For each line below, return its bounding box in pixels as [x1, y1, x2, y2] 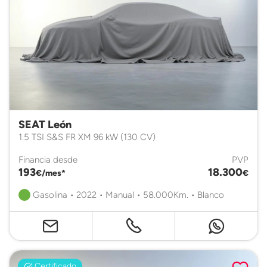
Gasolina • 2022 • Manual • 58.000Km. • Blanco [30, 188, 224, 200]
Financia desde [18, 153, 77, 165]
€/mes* [36, 167, 66, 178]
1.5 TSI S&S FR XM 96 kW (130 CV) [18, 131, 156, 142]
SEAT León [18, 117, 72, 131]
